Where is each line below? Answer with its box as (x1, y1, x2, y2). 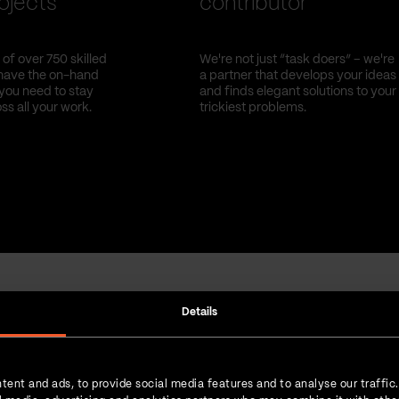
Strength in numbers (36, 327, 363, 361)
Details (181, 307, 218, 317)
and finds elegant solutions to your (199, 85, 396, 98)
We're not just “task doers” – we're (199, 53, 395, 66)
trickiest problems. (199, 102, 306, 114)
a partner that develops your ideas (199, 69, 396, 82)
